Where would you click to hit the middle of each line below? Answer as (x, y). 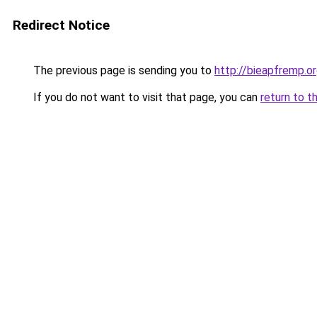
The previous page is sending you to (122, 70)
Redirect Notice (61, 25)
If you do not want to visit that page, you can (145, 97)
